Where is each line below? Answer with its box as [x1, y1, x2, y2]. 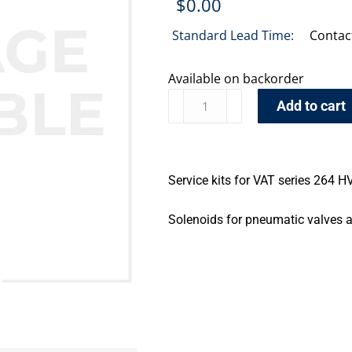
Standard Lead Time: [172, 27, 294, 44]
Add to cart [277, 97, 346, 114]
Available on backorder [168, 70, 304, 87]
